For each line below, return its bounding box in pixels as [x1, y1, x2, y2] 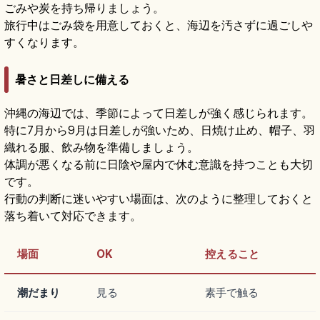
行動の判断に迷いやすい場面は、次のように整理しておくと [4, 191, 313, 206]
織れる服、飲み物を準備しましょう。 [4, 140, 199, 155]
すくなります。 [4, 35, 84, 50]
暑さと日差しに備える [15, 72, 129, 87]
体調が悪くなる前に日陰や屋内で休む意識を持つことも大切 [4, 157, 313, 172]
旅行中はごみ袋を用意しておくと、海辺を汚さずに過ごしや [4, 18, 313, 33]
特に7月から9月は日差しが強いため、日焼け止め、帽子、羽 [4, 123, 315, 138]
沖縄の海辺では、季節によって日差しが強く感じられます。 [4, 106, 313, 121]
